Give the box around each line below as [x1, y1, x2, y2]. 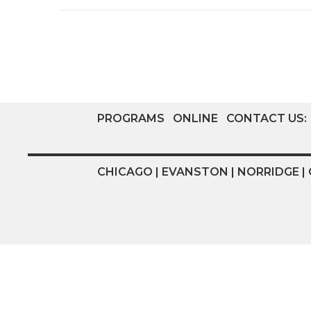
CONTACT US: [226, 112, 310, 126]
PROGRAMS [97, 112, 165, 126]
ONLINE [173, 112, 218, 126]
